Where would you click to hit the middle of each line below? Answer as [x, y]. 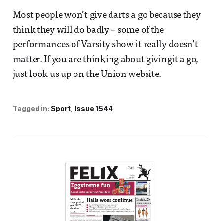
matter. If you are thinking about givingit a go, [106, 60]
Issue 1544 [93, 108]
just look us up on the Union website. [87, 74]
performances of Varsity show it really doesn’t [105, 45]
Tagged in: [31, 108]
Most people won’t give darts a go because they [107, 15]
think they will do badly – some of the [88, 30]
